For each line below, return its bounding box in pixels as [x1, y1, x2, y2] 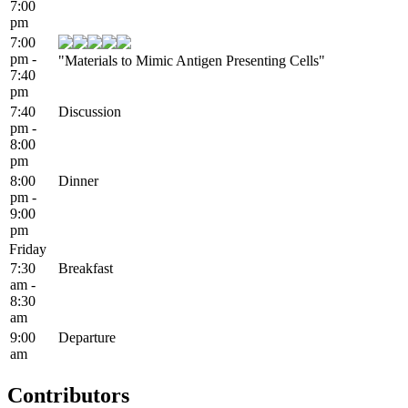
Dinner [58, 172, 98, 189]
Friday [9, 240, 46, 257]
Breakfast [58, 260, 113, 276]
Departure [58, 329, 116, 345]
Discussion [58, 103, 121, 119]
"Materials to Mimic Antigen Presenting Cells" [58, 52, 325, 68]
